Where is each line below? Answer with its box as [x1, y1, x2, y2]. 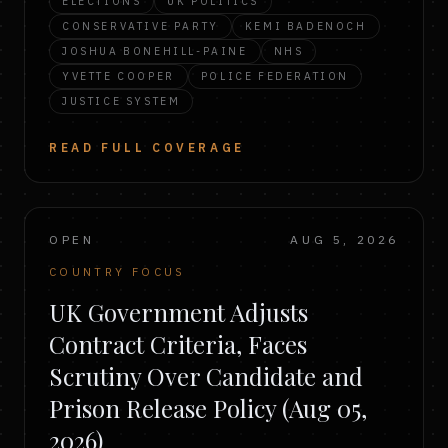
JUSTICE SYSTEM [62, 94, 181, 108]
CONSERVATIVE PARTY [62, 19, 219, 33]
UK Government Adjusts [49, 296, 308, 328]
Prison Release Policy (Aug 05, [49, 392, 367, 424]
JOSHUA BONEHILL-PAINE [62, 44, 248, 58]
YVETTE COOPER [62, 69, 175, 83]
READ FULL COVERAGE [49, 140, 245, 155]
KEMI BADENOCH [244, 19, 367, 33]
